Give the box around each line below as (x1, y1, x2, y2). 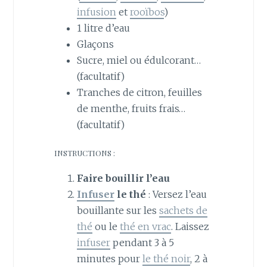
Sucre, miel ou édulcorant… (76, 54, 201, 66)
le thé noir (142, 253, 190, 265)
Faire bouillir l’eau (76, 172, 170, 185)
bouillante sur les (76, 204, 159, 217)
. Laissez (170, 221, 209, 233)
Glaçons (76, 38, 114, 50)
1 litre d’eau (76, 21, 130, 34)
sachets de (159, 204, 207, 217)
